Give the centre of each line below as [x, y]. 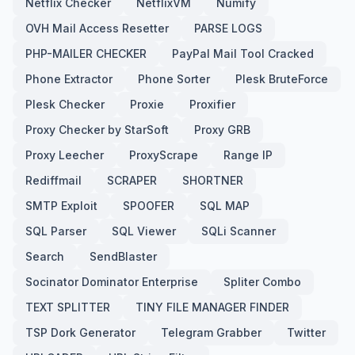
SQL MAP [225, 206]
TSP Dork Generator [80, 333]
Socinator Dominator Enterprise [112, 282]
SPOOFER [149, 206]
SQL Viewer [144, 231]
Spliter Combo [262, 282]
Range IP [248, 155]
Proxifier [212, 105]
